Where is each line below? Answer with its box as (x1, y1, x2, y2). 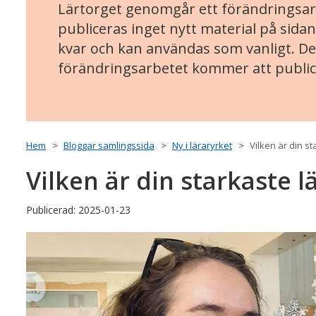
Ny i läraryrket (172, 139, 232, 152)
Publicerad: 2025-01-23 (26, 203, 130, 217)
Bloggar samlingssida (63, 139, 154, 152)
